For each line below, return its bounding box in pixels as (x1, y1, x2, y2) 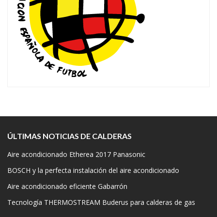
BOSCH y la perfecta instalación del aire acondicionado (7, 166, 179, 175)
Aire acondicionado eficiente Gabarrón (7, 182, 127, 191)
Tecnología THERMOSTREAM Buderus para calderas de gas (7, 198, 195, 207)
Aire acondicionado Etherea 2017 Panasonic (7, 150, 145, 159)
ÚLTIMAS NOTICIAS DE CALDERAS (7, 131, 132, 141)
